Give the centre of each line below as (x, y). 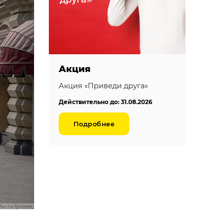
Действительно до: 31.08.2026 (105, 102)
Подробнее (94, 124)
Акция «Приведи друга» (103, 86)
